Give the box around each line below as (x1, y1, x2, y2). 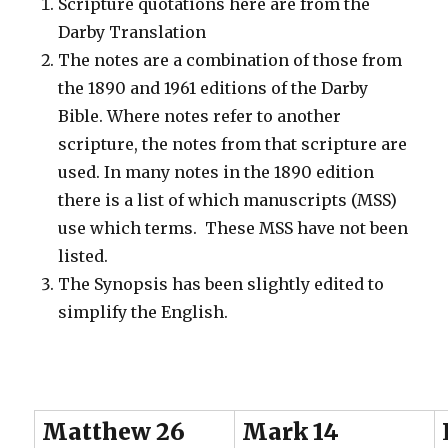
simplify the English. (58, 301, 229, 322)
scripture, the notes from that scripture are (58, 133, 408, 154)
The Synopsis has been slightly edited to (58, 273, 385, 294)
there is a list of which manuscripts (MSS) (58, 189, 398, 210)
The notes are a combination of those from (58, 49, 403, 70)
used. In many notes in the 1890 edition (58, 161, 375, 182)
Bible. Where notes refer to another (58, 105, 342, 126)
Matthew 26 (42, 416, 186, 446)
